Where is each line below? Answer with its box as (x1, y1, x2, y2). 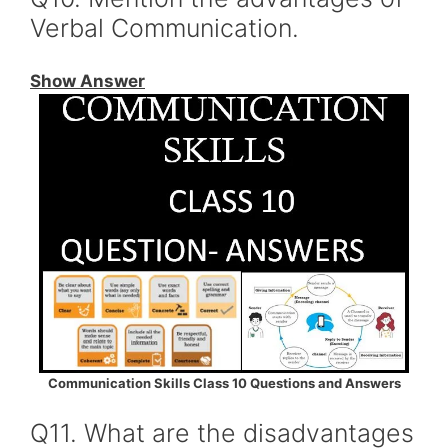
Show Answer (30, 70, 145, 91)
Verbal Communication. (30, 13, 299, 43)
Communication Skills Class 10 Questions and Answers (47, 374, 401, 391)
